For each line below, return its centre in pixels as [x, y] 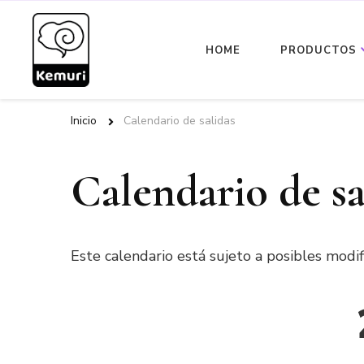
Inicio [84, 121]
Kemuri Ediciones [184, 65]
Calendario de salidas [180, 121]
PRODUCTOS [318, 50]
